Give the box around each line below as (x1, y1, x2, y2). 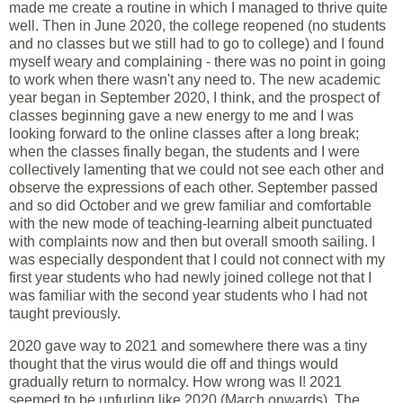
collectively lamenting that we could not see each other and (9, 161, 384, 177)
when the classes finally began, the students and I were (9, 143, 360, 159)
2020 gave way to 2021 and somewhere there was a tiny (9, 337, 367, 354)
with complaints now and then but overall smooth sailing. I (9, 233, 375, 249)
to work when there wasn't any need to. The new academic (9, 71, 381, 87)
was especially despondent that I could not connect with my (9, 251, 385, 267)
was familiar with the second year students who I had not (9, 287, 367, 303)
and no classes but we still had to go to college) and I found (9, 35, 384, 51)
